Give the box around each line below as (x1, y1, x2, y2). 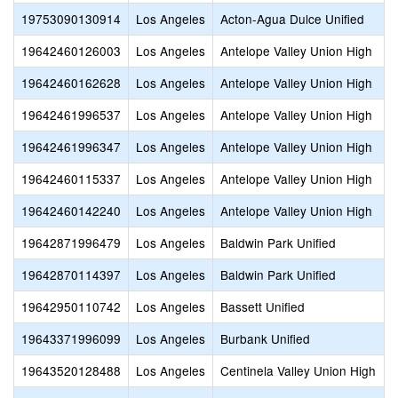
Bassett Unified (220, 298, 305, 315)
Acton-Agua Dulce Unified (220, 10, 364, 28)
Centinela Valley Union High (220, 362, 376, 379)
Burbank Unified (220, 330, 310, 347)
